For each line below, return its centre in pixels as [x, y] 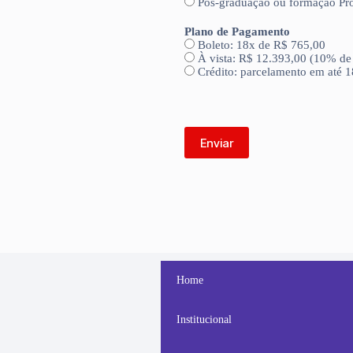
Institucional [204, 320]
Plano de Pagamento [237, 32]
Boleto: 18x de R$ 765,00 [262, 45]
